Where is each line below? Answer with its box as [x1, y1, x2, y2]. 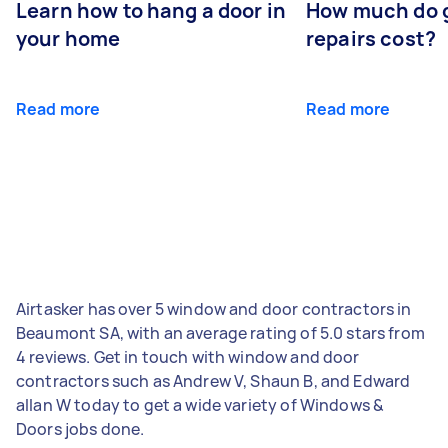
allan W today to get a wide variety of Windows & [16, 393, 385, 416]
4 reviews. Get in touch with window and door [16, 345, 360, 368]
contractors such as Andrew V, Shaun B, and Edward [16, 369, 411, 392]
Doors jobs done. [16, 417, 145, 440]
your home [16, 24, 121, 52]
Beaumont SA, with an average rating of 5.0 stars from [16, 321, 425, 344]
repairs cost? [306, 24, 436, 52]
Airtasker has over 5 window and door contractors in [16, 297, 412, 320]
